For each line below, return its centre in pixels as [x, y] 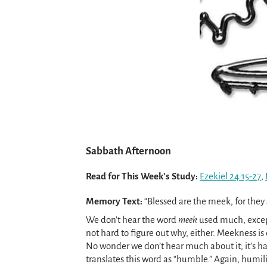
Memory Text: [115, 201]
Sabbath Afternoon [128, 151]
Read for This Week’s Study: [142, 176]
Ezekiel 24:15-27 [230, 176]
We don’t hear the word [132, 220]
